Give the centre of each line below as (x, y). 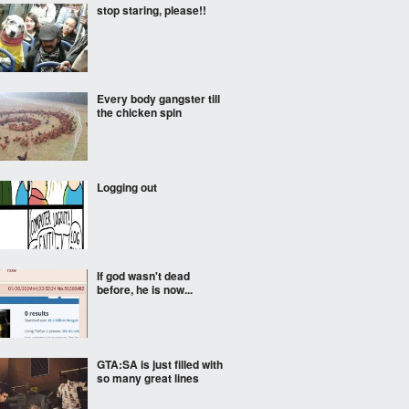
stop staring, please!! (152, 10)
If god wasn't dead (143, 276)
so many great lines (148, 378)
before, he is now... (145, 289)
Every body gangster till (158, 99)
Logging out (127, 187)
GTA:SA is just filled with (160, 364)
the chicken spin (139, 112)
